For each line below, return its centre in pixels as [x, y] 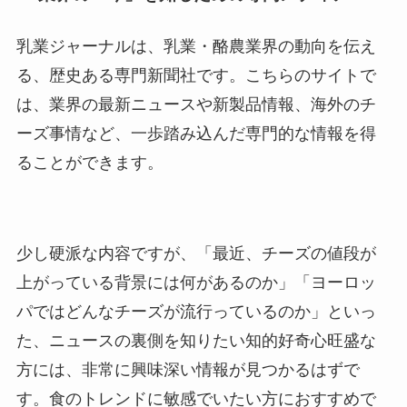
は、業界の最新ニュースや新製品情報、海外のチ [196, 105]
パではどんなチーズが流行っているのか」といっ [196, 312]
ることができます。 [89, 163]
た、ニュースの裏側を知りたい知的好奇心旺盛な [196, 341]
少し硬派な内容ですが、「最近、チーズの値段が [196, 254]
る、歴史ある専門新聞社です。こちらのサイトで [196, 76]
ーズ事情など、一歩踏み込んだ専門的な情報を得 [196, 134]
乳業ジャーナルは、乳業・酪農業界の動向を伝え [196, 47]
